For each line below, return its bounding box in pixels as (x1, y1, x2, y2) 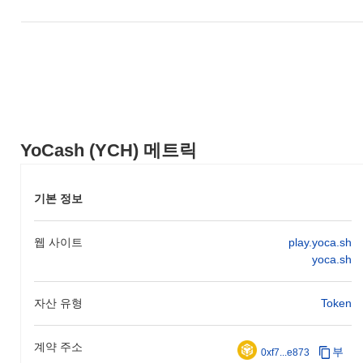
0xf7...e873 (260, 346, 310, 358)
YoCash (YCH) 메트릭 (20, 139, 197, 160)
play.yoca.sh (288, 235, 352, 249)
